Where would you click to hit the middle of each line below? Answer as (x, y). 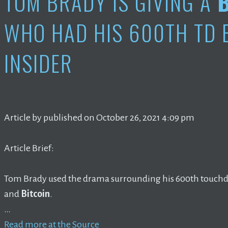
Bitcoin (35, 194)
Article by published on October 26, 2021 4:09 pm (99, 117)
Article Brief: (29, 148)
